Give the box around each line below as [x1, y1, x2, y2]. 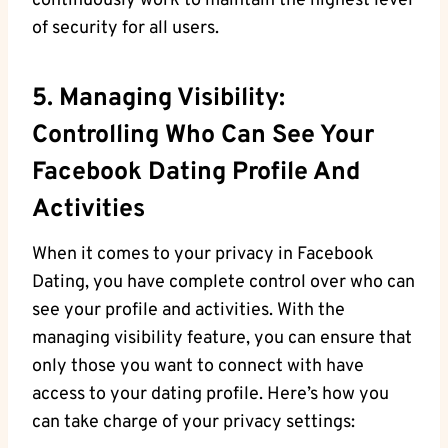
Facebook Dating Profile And [32, 156, 360, 189]
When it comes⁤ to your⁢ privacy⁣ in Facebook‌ [32, 243, 374, 267]
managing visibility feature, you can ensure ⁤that [32, 327, 412, 351]
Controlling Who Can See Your [32, 119, 374, 152]
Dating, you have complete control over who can [32, 271, 415, 295]
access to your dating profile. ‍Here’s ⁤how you [32, 383, 389, 407]
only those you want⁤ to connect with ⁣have [32, 355, 364, 379]
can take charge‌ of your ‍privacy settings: [32, 411, 355, 435]
